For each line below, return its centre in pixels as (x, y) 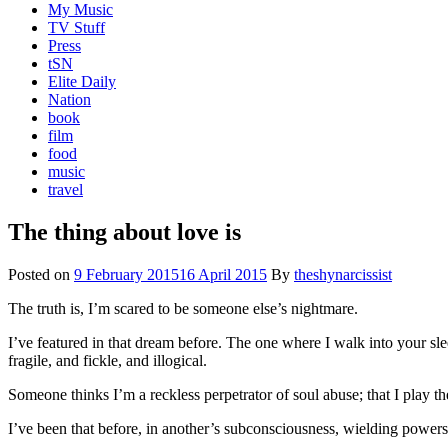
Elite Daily (82, 81)
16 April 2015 (223, 274)
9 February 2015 (126, 274)
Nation (69, 99)
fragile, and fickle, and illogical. (107, 360)
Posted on (41, 274)
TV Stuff (76, 27)
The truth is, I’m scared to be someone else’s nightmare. (183, 308)
